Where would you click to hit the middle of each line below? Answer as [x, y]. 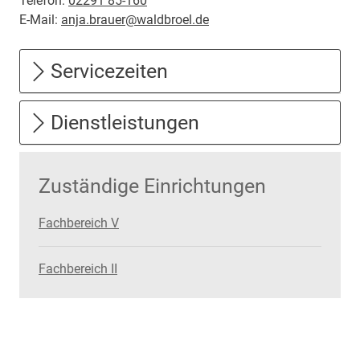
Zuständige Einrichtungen [152, 186]
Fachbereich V [79, 223]
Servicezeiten [109, 71]
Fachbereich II [78, 269]
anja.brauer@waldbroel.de [135, 20]
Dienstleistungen [125, 123]
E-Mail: [40, 20]
